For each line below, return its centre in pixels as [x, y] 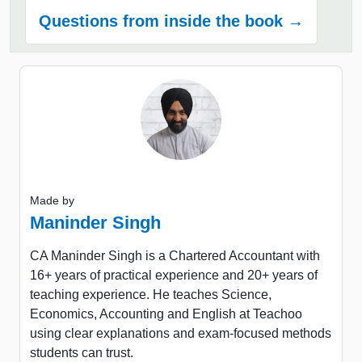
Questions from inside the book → [171, 21]
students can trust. [82, 352]
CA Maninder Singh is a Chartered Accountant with [175, 255]
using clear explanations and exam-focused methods [181, 333]
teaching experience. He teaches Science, [151, 294]
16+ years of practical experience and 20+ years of [174, 275]
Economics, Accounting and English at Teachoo [166, 314]
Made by [52, 200]
